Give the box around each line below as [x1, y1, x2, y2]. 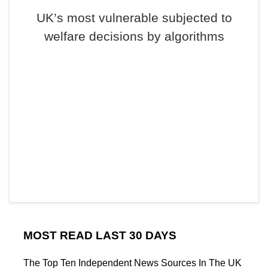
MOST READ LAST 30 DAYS [23, 229, 176, 242]
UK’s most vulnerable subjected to [36, 11, 232, 25]
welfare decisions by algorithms [44, 29, 224, 43]
